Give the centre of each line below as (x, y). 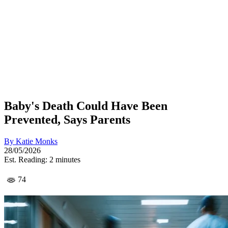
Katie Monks (37, 141)
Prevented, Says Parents (67, 119)
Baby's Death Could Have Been (86, 106)
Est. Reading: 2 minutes (42, 159)
